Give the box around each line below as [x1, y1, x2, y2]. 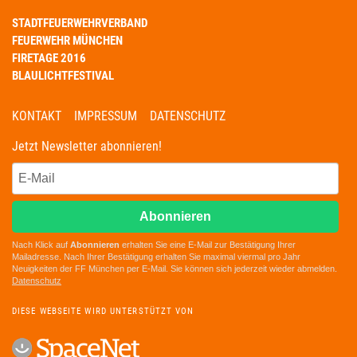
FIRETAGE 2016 [12, 50, 86, 65]
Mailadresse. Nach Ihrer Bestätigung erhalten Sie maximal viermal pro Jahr [12, 251, 300, 261]
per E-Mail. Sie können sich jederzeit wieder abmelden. [124, 263, 337, 273]
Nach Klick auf [12, 239, 70, 249]
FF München [75, 263, 124, 273]
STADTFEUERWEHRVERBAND [12, 15, 147, 30]
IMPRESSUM [74, 108, 137, 124]
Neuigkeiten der [12, 263, 75, 273]
